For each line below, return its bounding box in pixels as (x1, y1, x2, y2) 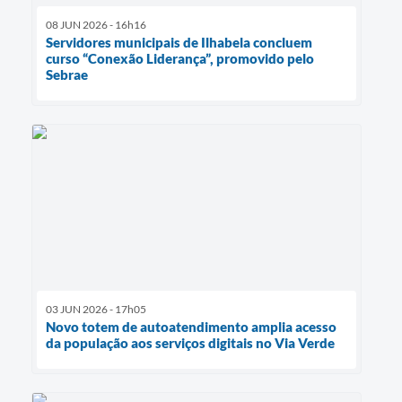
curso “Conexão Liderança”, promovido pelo (46, 50, 314, 67)
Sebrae (46, 66, 88, 83)
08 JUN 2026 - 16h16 (46, 18, 146, 32)
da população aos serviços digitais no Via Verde (46, 334, 335, 351)
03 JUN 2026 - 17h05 (46, 301, 146, 316)
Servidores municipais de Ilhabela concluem (46, 34, 312, 51)
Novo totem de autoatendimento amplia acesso (46, 318, 336, 335)
